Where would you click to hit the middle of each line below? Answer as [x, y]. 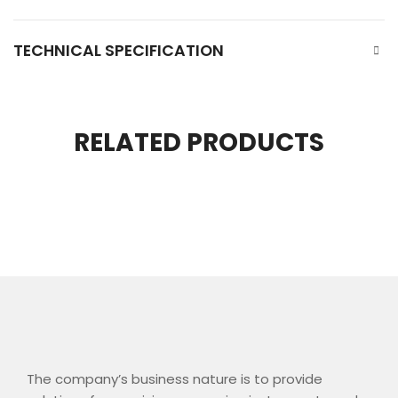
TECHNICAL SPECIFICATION [119, 50]
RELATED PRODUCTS [199, 142]
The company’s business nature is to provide [175, 378]
